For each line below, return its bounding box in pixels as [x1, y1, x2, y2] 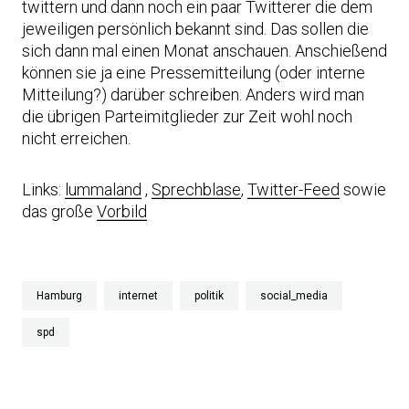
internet [119, 289, 158, 302]
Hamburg [37, 289, 82, 302]
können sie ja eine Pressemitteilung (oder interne [22, 63, 365, 82]
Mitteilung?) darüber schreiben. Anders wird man [22, 85, 364, 104]
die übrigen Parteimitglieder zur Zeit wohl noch [22, 107, 352, 126]
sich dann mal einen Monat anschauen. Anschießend [22, 41, 387, 60]
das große [22, 202, 97, 221]
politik [194, 289, 224, 302]
